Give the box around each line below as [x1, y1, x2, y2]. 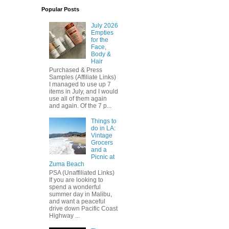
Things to [90, 118, 117, 125]
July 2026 [90, 22, 118, 30]
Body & [90, 51, 111, 58]
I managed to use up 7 [49, 80, 111, 88]
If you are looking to [49, 176, 103, 184]
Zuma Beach [49, 161, 84, 168]
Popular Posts [41, 6, 79, 12]
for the [90, 36, 108, 44]
